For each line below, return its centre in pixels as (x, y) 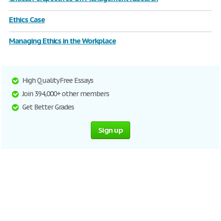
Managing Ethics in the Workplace (62, 41)
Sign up (110, 130)
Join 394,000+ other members (66, 94)
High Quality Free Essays (58, 80)
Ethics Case (27, 19)
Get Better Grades (48, 107)
